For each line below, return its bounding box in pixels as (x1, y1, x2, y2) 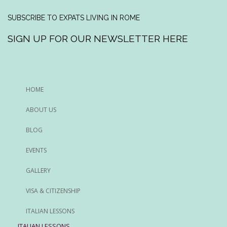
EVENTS (26, 145, 47, 155)
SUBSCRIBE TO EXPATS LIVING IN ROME (8, 13, 140, 22)
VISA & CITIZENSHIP (26, 186, 81, 195)
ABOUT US (26, 105, 56, 114)
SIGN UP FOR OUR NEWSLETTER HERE (8, 32, 188, 44)
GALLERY (26, 166, 51, 175)
